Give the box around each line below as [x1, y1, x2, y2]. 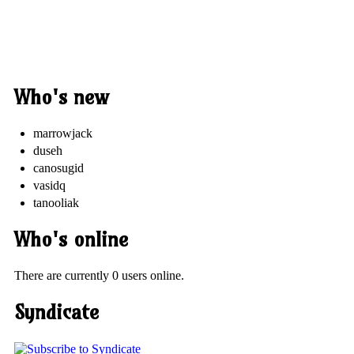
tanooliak [33, 195, 79, 209]
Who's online [14, 227, 128, 252]
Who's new [14, 84, 109, 110]
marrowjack [33, 126, 92, 140]
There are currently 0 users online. [14, 269, 184, 283]
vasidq [33, 178, 66, 192]
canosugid [33, 160, 84, 175]
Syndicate [14, 299, 99, 326]
